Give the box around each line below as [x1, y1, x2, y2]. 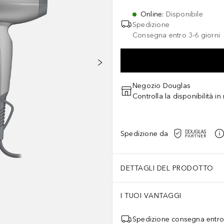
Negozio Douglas [132, 81, 190, 90]
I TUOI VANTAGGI [120, 191, 181, 200]
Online [140, 10, 162, 18]
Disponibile [165, 10, 203, 18]
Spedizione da [120, 129, 168, 138]
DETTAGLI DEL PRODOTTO [120, 163, 213, 172]
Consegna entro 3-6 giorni [132, 31, 220, 39]
